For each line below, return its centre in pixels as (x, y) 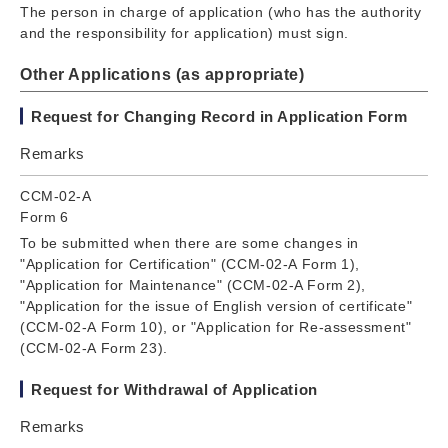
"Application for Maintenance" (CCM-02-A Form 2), (193, 284)
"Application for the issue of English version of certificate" (216, 305)
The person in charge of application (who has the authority (221, 11)
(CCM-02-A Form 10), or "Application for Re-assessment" (216, 326)
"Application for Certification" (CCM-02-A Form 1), (190, 263)
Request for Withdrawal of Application (174, 389)
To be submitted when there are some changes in (189, 242)
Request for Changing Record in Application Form (219, 116)
